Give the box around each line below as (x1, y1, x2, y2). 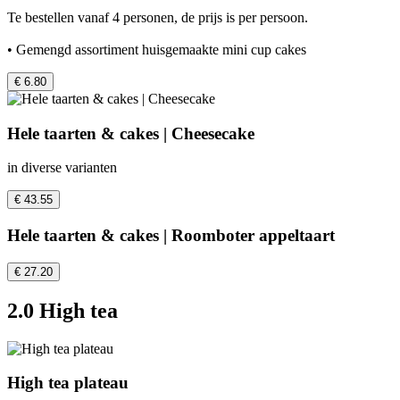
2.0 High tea (7, 298, 118, 322)
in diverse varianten (7, 160, 117, 176)
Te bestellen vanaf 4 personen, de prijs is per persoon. (7, 10, 308, 25)
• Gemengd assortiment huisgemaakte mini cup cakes (7, 42, 306, 57)
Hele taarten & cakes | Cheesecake (7, 123, 254, 143)
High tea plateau (7, 373, 129, 393)
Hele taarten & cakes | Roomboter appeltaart (7, 226, 335, 246)
